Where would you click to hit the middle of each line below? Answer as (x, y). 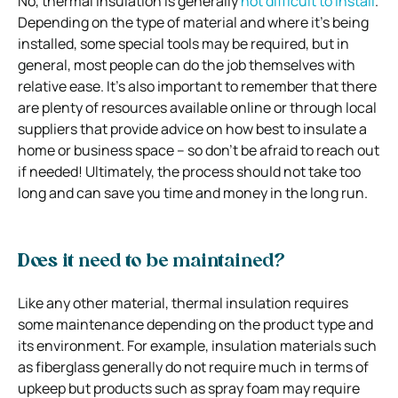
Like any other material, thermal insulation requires (183, 302)
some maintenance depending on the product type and (195, 324)
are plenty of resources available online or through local (197, 107)
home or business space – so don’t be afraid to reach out (199, 150)
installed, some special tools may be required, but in (183, 43)
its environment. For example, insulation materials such (197, 345)
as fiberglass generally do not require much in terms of (193, 366)
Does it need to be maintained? (154, 262)
